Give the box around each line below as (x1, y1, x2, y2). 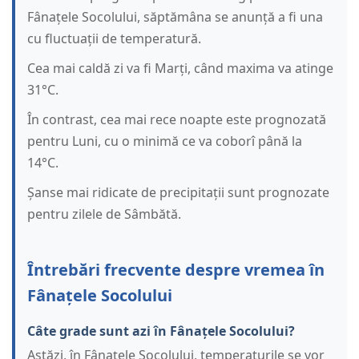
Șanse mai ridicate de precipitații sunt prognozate (27, 184, 329, 202)
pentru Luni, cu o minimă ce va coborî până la (27, 132, 302, 151)
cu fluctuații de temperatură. (27, 30, 201, 48)
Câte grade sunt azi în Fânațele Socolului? (27, 322, 295, 341)
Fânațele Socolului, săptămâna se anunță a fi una (27, 8, 323, 26)
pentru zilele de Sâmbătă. (27, 205, 181, 224)
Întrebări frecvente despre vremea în (27, 259, 325, 281)
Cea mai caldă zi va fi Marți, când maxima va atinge (27, 59, 333, 78)
